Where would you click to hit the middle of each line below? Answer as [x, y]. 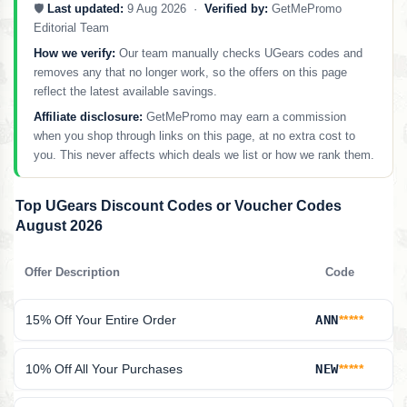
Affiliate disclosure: [88, 117]
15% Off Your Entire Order [101, 320]
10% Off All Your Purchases [104, 369]
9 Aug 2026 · [164, 9]
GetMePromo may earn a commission [244, 117]
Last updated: [85, 9]
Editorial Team [71, 28]
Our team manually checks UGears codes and [239, 53]
